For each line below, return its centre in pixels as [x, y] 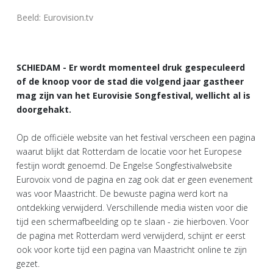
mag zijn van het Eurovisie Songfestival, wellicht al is [133, 95]
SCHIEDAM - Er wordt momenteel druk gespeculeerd [131, 67]
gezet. [28, 264]
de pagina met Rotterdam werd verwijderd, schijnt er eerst [131, 236]
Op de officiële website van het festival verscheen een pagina [136, 137]
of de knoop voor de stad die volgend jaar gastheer [130, 81]
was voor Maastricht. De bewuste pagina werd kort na [122, 193]
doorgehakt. [44, 109]
